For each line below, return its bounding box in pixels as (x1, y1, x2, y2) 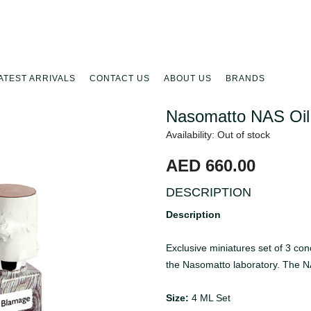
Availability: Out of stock (166, 129, 270, 141)
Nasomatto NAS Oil (166, 107, 310, 126)
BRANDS (226, 74, 265, 84)
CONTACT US (90, 74, 150, 84)
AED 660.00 (166, 156, 255, 176)
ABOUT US (164, 74, 212, 84)
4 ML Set (192, 292, 230, 304)
